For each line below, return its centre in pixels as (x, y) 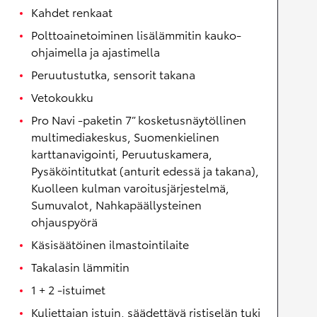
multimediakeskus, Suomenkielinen (125, 137)
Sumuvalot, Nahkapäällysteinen (116, 204)
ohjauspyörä (64, 221)
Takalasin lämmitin (80, 267)
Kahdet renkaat (72, 12)
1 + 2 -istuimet (68, 289)
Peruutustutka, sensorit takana (113, 74)
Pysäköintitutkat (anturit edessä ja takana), (145, 171)
